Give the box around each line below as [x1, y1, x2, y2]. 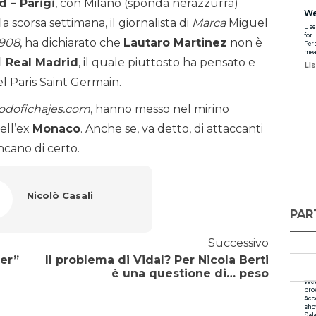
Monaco [32, 122, 80, 136]
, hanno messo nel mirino [90, 102, 229, 116]
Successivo [207, 236, 269, 250]
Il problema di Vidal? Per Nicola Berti [44, 253, 269, 267]
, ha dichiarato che [20, 36, 123, 50]
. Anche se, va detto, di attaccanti [80, 122, 263, 136]
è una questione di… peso [111, 267, 269, 281]
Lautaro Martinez [123, 36, 227, 50]
